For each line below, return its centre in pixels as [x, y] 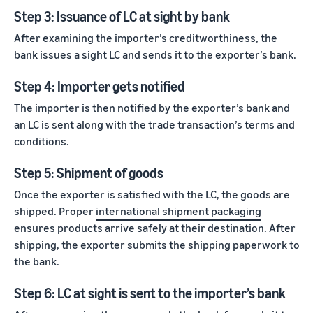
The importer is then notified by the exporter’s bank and [152, 107]
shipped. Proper [55, 211]
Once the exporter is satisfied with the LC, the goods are [152, 194]
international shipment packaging [179, 211]
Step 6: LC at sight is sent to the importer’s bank [150, 293]
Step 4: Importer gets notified [100, 86]
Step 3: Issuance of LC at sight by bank [122, 16]
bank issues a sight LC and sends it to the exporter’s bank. [155, 54]
